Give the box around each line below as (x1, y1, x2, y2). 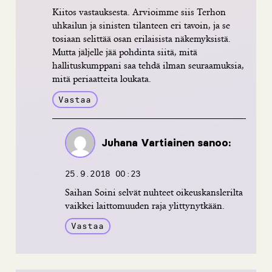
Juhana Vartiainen (101, 135, 194, 149)
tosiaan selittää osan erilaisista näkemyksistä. (52, 32, 231, 46)
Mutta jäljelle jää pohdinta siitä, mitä (52, 46, 197, 59)
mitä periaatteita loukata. (52, 72, 151, 86)
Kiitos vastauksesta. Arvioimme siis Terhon (52, 5, 226, 19)
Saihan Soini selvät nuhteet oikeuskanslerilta (64, 185, 243, 199)
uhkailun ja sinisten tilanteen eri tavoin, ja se (52, 19, 230, 32)
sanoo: (197, 135, 231, 149)
